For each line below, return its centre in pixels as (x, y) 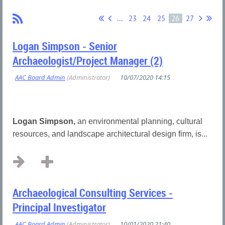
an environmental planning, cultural (140, 121)
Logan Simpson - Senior (65, 46)
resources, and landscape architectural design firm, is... (110, 134)
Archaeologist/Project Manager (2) (88, 61)
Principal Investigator (59, 207)
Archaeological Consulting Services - (93, 192)
